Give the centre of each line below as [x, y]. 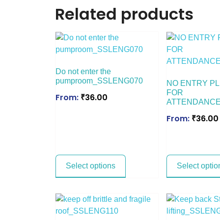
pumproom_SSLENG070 [99, 81]
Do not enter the [83, 71]
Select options [91, 165]
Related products [124, 14]
